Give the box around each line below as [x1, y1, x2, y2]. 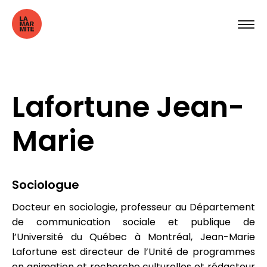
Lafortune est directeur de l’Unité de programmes [12, 245, 255, 259]
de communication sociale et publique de [12, 215, 255, 229]
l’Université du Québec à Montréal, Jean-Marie [12, 230, 255, 244]
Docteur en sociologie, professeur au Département [12, 200, 255, 214]
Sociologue [12, 176, 79, 193]
